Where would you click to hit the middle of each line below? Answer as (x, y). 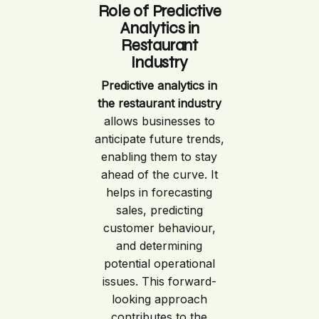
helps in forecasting (159, 192)
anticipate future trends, (159, 138)
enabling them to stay (159, 156)
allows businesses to (159, 121)
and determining (159, 245)
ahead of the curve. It (159, 174)
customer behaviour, (159, 228)
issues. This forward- (159, 281)
